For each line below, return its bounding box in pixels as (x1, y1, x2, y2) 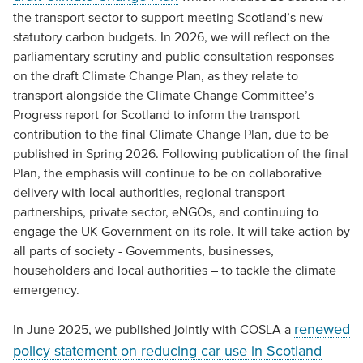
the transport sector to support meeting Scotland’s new (12, 10, 323, 24)
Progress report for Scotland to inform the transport (12, 107, 300, 122)
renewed (293, 321, 350, 337)
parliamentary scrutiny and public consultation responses (12, 49, 334, 63)
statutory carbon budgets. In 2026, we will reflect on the (12, 29, 330, 44)
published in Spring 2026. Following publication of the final (12, 146, 348, 160)
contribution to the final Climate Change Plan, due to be (12, 126, 329, 141)
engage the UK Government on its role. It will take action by (12, 224, 350, 238)
